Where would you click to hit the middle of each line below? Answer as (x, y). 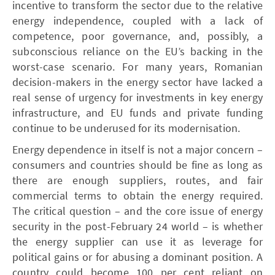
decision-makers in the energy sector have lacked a (137, 82)
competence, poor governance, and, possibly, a (137, 36)
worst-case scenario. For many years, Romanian (137, 66)
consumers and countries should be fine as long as (137, 165)
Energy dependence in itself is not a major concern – (137, 149)
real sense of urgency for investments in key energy (137, 97)
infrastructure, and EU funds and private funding (137, 112)
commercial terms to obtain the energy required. (137, 195)
